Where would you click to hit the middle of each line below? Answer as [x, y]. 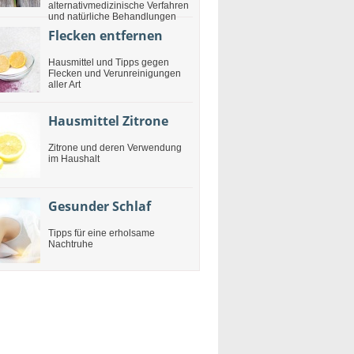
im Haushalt [74, 159]
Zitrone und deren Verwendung [115, 148]
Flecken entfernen [105, 36]
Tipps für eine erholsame [102, 233]
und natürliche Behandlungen [112, 17]
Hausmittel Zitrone [108, 121]
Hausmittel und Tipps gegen [109, 62]
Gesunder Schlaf [100, 206]
